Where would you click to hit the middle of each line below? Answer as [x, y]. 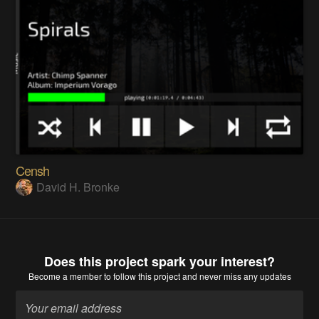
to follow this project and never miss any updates [196, 276]
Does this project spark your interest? [159, 262]
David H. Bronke [78, 187]
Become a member [65, 276]
